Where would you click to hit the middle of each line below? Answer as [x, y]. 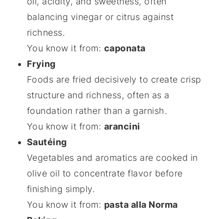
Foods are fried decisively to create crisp [114, 79]
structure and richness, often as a [98, 95]
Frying [41, 64]
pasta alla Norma [141, 205]
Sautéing [47, 142]
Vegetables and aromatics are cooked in [112, 158]
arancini [122, 126]
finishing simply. [61, 189]
